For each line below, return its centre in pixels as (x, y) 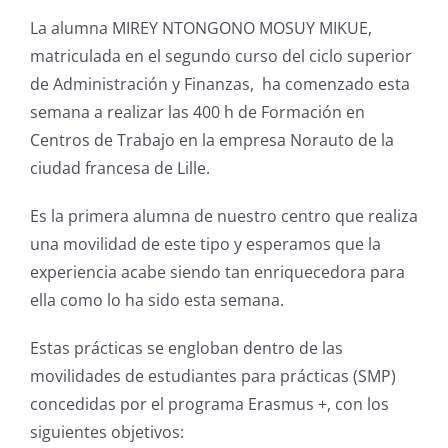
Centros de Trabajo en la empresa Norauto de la (211, 139)
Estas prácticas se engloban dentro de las (186, 347)
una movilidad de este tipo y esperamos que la (205, 243)
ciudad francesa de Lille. (119, 167)
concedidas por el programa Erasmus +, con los (209, 403)
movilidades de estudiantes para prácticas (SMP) (212, 375)
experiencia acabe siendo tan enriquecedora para (217, 271)
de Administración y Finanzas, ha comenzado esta (219, 83)
